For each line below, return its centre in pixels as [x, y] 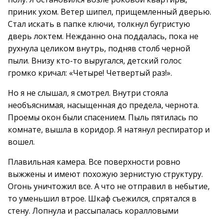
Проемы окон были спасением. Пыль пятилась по [103, 117]
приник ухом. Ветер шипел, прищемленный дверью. [109, 12]
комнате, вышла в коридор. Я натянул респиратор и [109, 130]
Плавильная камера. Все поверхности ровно [94, 162]
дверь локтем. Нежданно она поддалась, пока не [103, 36]
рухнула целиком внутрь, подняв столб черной [99, 48]
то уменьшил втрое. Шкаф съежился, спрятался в [102, 198]
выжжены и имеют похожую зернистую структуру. [105, 174]
